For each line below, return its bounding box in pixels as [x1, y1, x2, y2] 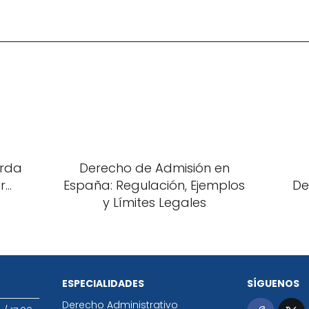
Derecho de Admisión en [79, 159, 230, 177]
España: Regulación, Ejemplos [63, 177, 246, 194]
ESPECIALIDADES [61, 277, 144, 290]
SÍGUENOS [247, 277, 300, 290]
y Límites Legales [102, 194, 206, 211]
